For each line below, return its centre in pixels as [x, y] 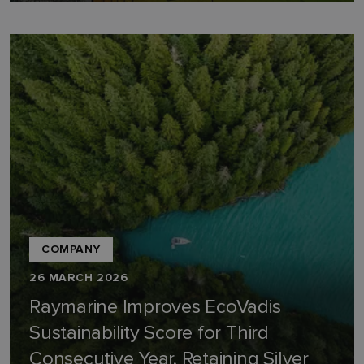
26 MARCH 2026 [79, 277]
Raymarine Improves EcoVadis [155, 307]
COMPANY [71, 249]
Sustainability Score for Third [149, 333]
